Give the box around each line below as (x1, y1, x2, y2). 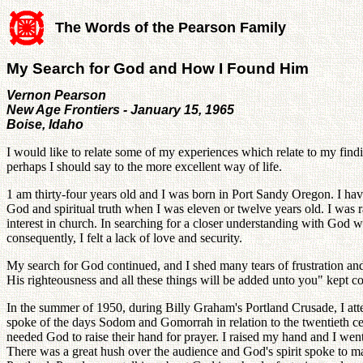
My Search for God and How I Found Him (6, 59, 309, 77)
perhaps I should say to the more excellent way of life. (6, 159, 282, 173)
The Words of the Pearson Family (55, 19, 286, 36)
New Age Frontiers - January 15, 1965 (6, 102, 234, 117)
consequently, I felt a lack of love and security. (6, 230, 242, 245)
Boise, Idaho (6, 117, 83, 131)
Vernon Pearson (6, 88, 106, 102)
